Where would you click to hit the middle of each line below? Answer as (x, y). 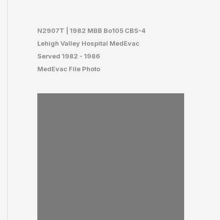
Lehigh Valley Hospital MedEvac (88, 43)
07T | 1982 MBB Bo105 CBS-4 (98, 31)
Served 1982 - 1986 (69, 56)
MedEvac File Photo (69, 69)
